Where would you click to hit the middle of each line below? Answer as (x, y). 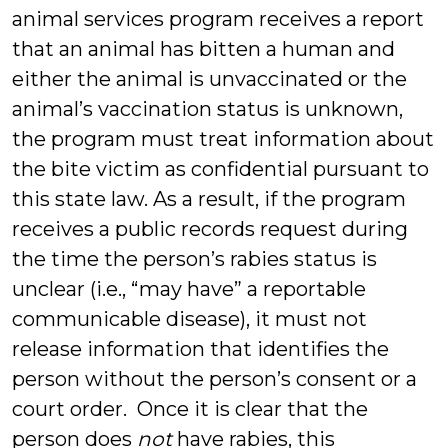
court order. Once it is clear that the (190, 409)
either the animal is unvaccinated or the (209, 79)
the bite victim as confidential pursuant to (220, 169)
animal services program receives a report (218, 19)
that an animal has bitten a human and (203, 49)
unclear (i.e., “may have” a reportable (189, 289)
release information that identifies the (200, 349)
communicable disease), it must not (189, 319)
